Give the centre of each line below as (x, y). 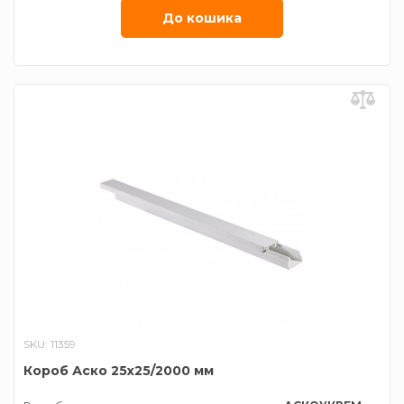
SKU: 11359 (50, 344)
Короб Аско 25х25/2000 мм (119, 371)
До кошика (202, 18)
